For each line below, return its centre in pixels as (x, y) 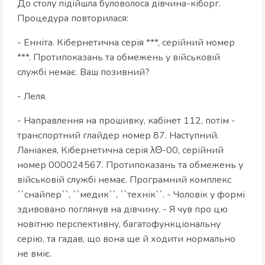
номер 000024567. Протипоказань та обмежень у (130, 165)
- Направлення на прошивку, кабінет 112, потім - (126, 121)
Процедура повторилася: (73, 19)
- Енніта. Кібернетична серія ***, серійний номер (126, 43)
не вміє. (34, 254)
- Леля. (32, 97)
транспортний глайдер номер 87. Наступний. (118, 136)
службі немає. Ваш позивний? (83, 72)
